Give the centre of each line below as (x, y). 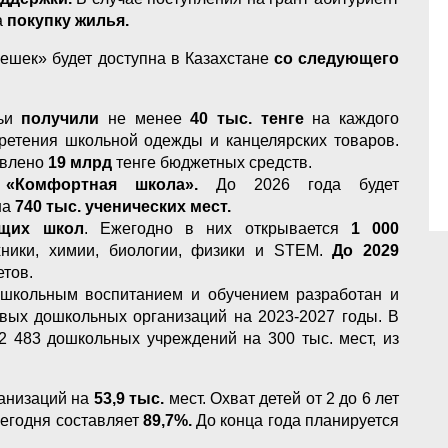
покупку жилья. (68, 20)
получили (65, 118)
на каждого (351, 118)
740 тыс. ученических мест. (123, 206)
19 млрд (82, 162)
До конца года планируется (295, 420)
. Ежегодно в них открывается (217, 228)
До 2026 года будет (298, 184)
